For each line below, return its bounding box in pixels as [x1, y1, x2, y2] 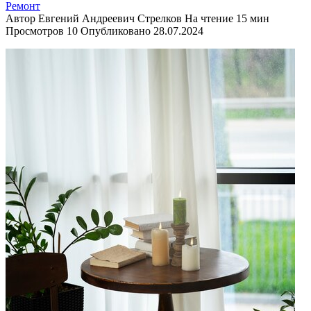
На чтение [185, 12, 233, 24]
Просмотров [6, 24, 64, 37]
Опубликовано [81, 24, 151, 37]
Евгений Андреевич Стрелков [38, 12, 182, 24]
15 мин [233, 12, 269, 24]
